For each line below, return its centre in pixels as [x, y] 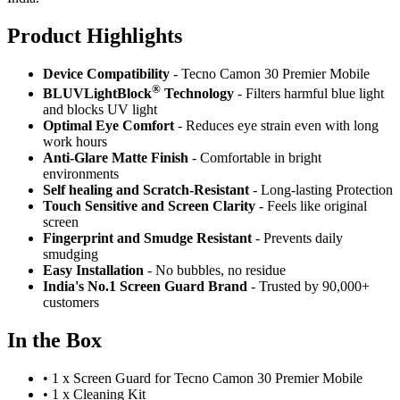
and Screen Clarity [198, 206]
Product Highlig [81, 36]
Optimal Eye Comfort [108, 126]
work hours [75, 142]
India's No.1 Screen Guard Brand [145, 287]
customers [71, 303]
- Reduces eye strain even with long [276, 126]
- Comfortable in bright [255, 158]
